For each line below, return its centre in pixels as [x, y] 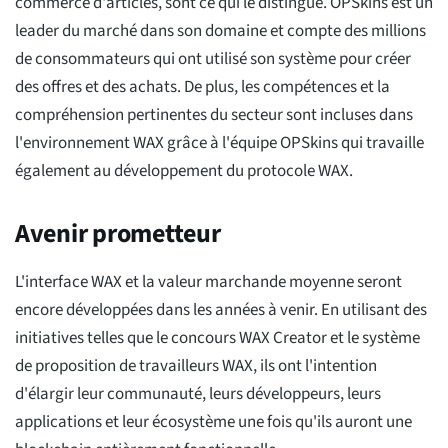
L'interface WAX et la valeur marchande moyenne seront [208, 282]
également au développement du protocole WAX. [184, 171]
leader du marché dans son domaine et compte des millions [220, 31]
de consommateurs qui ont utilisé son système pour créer [213, 59]
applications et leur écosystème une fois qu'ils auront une [213, 422]
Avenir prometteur [118, 234]
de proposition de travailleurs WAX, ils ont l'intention [196, 366]
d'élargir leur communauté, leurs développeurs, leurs [198, 394]
